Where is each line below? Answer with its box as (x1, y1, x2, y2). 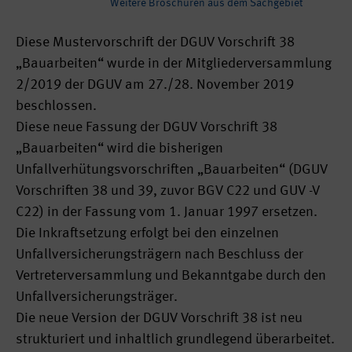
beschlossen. (16, 99, 97, 113)
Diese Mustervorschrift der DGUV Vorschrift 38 (16, 35, 295, 49)
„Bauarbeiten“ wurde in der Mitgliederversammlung (16, 57, 332, 71)
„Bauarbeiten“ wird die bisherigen (16, 141, 223, 156)
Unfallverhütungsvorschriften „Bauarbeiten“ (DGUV (16, 163, 328, 177)
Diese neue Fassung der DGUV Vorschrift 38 (16, 120, 277, 134)
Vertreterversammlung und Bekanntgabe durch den (16, 269, 326, 283)
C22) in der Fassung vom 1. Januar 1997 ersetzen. (16, 205, 317, 219)
